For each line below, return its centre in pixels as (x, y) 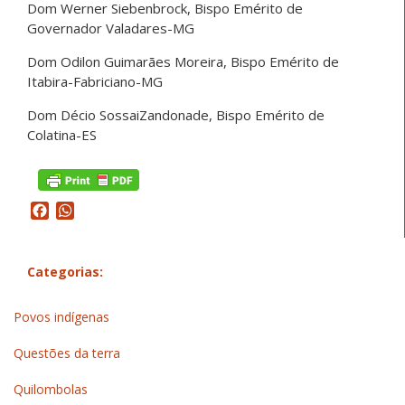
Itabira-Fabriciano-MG (95, 82)
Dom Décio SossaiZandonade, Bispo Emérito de (176, 115)
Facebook (81, 211)
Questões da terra (67, 353)
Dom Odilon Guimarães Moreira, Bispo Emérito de (183, 62)
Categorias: (65, 272)
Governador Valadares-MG (111, 28)
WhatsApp (109, 211)
